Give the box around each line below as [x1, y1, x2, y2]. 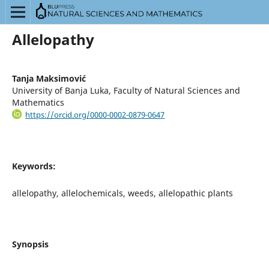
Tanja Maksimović [11, 72, 86, 84]
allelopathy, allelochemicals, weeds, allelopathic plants [11, 187, 233, 199]
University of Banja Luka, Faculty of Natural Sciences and [11, 84, 240, 96]
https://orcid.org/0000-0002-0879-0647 [25, 109, 165, 120]
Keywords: [11, 160, 56, 172]
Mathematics [11, 96, 64, 108]
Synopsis [11, 238, 49, 250]
